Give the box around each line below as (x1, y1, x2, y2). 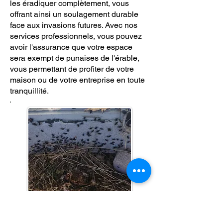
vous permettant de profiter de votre (10, 64, 134, 74)
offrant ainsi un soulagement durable (10, 9, 138, 19)
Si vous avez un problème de (15, 204, 123, 214)
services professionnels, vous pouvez (10, 31, 142, 41)
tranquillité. (10, 86, 49, 96)
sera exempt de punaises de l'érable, (10, 53, 139, 63)
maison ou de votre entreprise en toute (10, 75, 145, 85)
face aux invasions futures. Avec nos (10, 20, 137, 30)
